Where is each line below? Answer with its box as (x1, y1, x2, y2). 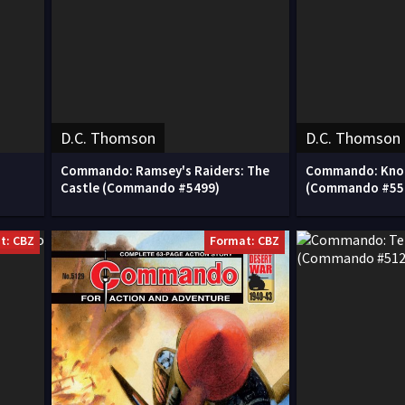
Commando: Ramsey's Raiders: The (61, 161, 269, 179)
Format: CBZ (210, 231, 279, 249)
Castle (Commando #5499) (61, 178, 220, 196)
